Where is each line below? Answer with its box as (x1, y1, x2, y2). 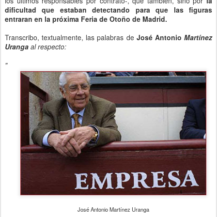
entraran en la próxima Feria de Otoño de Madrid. (5, 14, 167, 24)
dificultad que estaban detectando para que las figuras (5, 5, 212, 15)
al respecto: (29, 42, 66, 51)
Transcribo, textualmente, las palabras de (5, 32, 134, 42)
